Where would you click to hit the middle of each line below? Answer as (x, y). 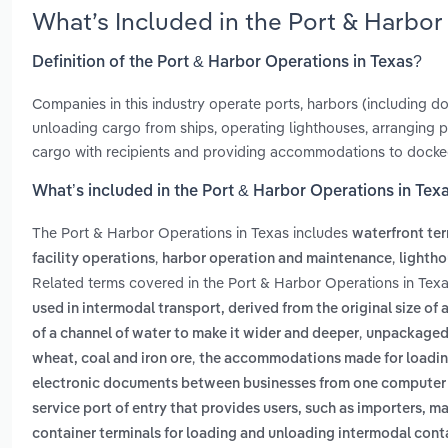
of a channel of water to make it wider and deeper (195, 334)
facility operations (93, 259)
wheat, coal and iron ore (112, 359)
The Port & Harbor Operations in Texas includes (192, 233)
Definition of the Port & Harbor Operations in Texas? (227, 62)
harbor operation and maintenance (277, 259)
